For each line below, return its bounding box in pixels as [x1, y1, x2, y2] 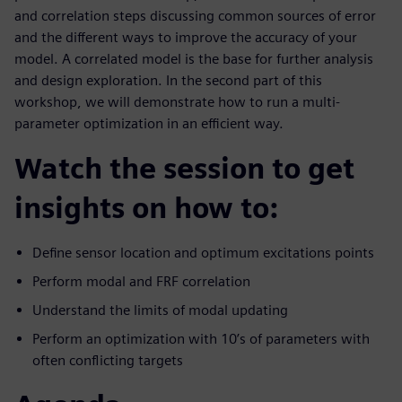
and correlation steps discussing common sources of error [14, 7, 376, 25]
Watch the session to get [14, 151, 354, 187]
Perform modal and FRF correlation [32, 273, 250, 291]
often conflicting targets [32, 352, 183, 370]
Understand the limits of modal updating [32, 301, 288, 319]
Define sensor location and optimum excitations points [32, 244, 374, 262]
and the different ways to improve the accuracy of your [14, 29, 357, 47]
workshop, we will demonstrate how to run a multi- [14, 93, 340, 111]
